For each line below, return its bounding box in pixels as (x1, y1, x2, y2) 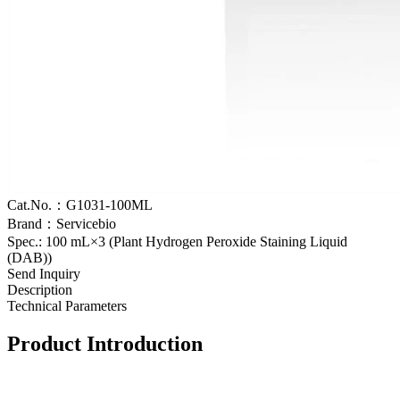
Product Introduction (7, 331, 203, 355)
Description (7, 281, 72, 297)
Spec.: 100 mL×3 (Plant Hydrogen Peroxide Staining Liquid (7, 233, 347, 249)
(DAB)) (7, 249, 52, 265)
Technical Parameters (7, 297, 127, 313)
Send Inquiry (7, 265, 80, 281)
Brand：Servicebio (7, 215, 116, 231)
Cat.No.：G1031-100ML (7, 196, 153, 212)
